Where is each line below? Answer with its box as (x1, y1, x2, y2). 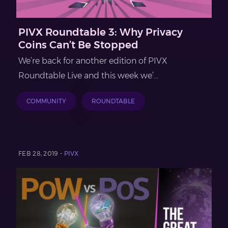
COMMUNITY (26, 97, 66, 105)
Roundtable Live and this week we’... (18, 70, 158, 80)
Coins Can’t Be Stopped (18, 38, 138, 51)
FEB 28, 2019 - (18, 149, 64, 157)
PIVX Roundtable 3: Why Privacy (18, 25, 183, 38)
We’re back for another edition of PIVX (18, 55, 167, 66)
